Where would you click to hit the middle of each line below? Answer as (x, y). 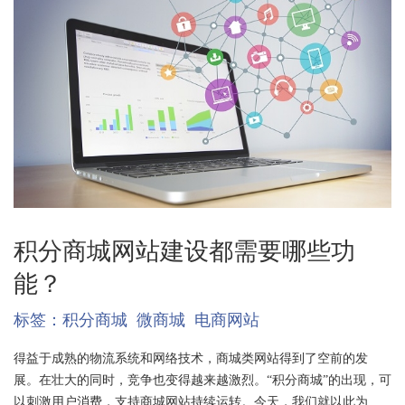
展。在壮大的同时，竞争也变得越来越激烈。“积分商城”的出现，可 (202, 379)
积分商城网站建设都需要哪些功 (184, 251)
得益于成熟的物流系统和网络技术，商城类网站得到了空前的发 (190, 358)
